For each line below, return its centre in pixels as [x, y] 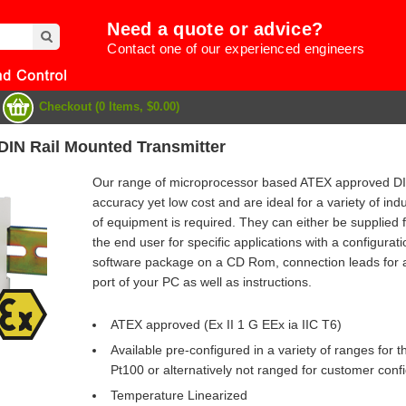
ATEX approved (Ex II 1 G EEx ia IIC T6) [226, 325]
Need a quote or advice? [215, 29]
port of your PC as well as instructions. [202, 282]
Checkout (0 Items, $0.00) [109, 106]
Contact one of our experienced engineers [236, 48]
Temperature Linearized [179, 396]
